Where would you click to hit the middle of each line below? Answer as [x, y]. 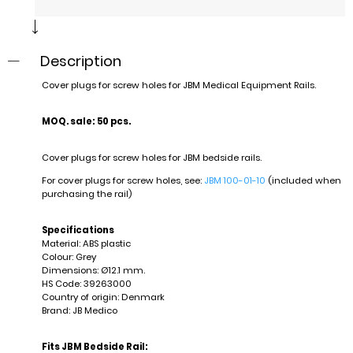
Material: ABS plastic [86, 244]
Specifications [78, 230]
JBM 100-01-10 [234, 181]
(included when [303, 181]
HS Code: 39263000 [86, 284]
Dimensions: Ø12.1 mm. [93, 271]
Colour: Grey [69, 257]
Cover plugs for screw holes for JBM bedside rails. [151, 158]
